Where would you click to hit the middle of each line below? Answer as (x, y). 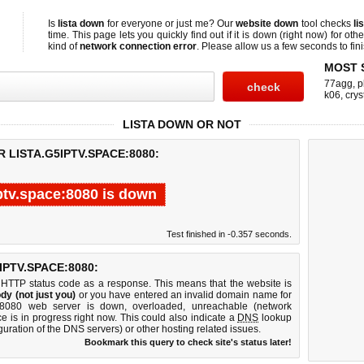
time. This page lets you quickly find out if (141, 35)
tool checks (326, 24)
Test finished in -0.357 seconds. (229, 234)
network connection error (138, 46)
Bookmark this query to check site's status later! (188, 342)
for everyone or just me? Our (170, 24)
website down (267, 24)
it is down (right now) (281, 35)
